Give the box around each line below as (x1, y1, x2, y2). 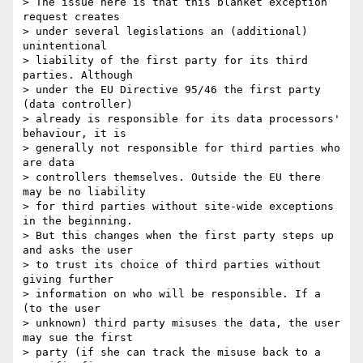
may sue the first (23, 331, 133, 344)
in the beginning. (23, 215, 133, 228)
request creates (23, 11, 120, 23)
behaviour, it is (23, 127, 126, 140)
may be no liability (23, 186, 146, 199)
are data (23, 156, 75, 169)
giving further (23, 273, 113, 286)
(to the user (23, 302, 100, 315)
